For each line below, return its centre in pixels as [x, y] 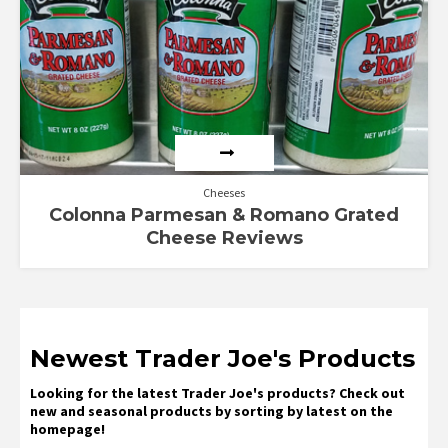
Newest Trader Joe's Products [222, 358]
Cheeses [224, 192]
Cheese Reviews [224, 237]
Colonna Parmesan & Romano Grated [224, 214]
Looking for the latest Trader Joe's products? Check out [217, 392]
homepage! [67, 428]
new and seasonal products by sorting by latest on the [211, 410]
